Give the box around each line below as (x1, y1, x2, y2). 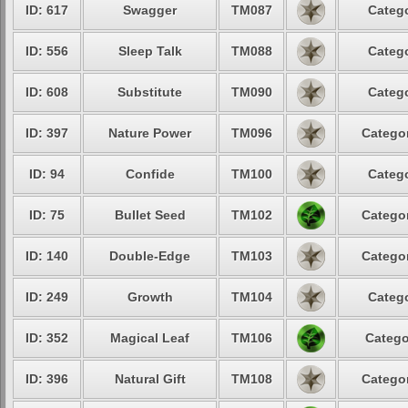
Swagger (123, 3, 177, 17)
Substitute (117, 85, 182, 99)
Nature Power (108, 126, 191, 140)
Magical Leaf (110, 331, 189, 345)
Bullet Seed (114, 208, 186, 222)
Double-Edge (109, 249, 190, 263)
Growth (127, 290, 173, 304)
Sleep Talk (117, 44, 182, 58)
